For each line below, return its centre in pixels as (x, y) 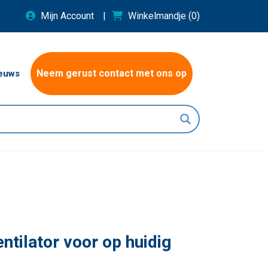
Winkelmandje (158, 16)
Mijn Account (67, 16)
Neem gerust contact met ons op (112, 73)
